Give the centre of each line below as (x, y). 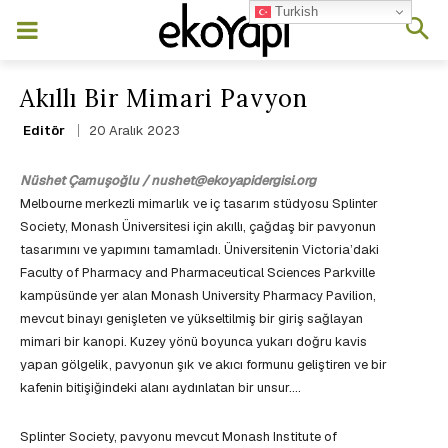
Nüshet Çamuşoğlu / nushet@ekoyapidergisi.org (168, 181)
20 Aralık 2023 (134, 131)
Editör (44, 130)
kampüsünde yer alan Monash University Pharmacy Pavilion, (198, 296)
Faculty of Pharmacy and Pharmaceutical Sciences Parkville (197, 273)
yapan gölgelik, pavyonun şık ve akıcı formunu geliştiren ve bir (203, 365)
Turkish (295, 11)
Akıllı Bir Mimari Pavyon (164, 98)
